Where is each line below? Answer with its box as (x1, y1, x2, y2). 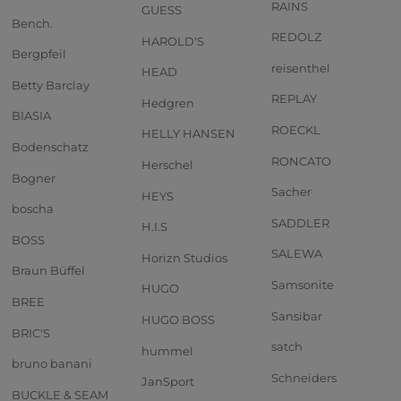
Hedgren (141, 95, 194, 110)
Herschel (141, 158, 193, 173)
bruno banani (12, 356, 92, 371)
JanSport (141, 374, 194, 389)
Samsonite (271, 277, 334, 293)
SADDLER (271, 215, 329, 230)
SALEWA (271, 246, 322, 261)
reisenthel (271, 60, 330, 75)
